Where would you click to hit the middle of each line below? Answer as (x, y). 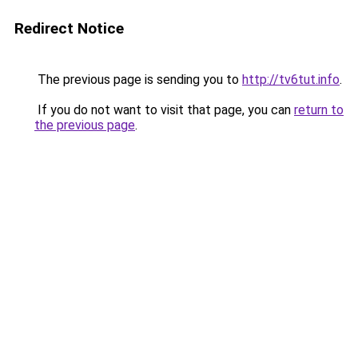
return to (319, 110)
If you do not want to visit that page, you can (164, 110)
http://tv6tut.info (291, 80)
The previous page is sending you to (138, 80)
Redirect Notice (69, 28)
